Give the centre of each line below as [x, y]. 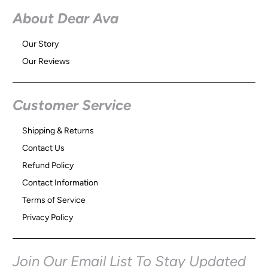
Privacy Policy [48, 218]
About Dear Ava [66, 19]
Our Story [41, 44]
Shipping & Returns [58, 131]
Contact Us [44, 148]
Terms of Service [54, 200]
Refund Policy [48, 166]
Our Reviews [46, 62]
